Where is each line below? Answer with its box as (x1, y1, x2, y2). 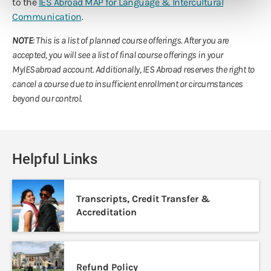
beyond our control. (12, 93, 82, 105)
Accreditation (76, 206, 137, 218)
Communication (12, 11, 82, 23)
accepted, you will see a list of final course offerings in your (12, 49, 223, 61)
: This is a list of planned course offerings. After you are (33, 34, 229, 47)
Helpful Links (12, 151, 97, 168)
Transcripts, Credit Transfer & (76, 193, 210, 205)
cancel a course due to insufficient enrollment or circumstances (12, 78, 243, 90)
